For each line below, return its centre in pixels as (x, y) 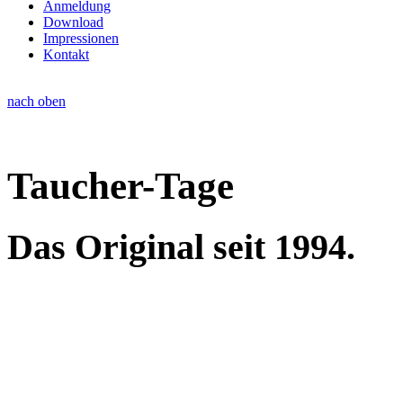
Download (73, 22)
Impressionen (81, 38)
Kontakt (66, 54)
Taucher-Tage (121, 185)
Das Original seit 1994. (181, 246)
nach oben (36, 101)
